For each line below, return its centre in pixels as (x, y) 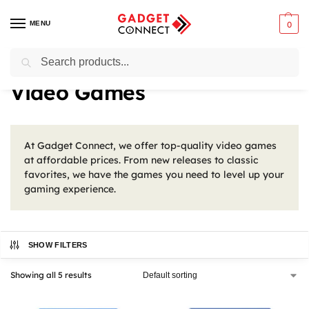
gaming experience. (70, 189)
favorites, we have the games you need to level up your (154, 175)
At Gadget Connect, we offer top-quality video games (150, 146)
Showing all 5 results (51, 275)
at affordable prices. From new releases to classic (141, 160)
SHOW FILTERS (58, 245)
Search (280, 54)
